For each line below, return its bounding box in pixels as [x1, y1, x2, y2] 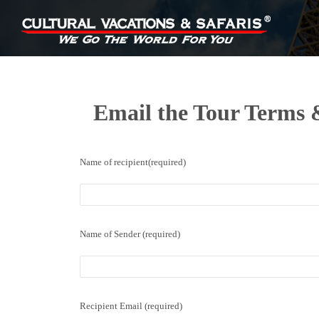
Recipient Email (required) [80, 300, 182, 311]
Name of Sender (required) [80, 228, 180, 239]
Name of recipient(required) [80, 156, 186, 167]
